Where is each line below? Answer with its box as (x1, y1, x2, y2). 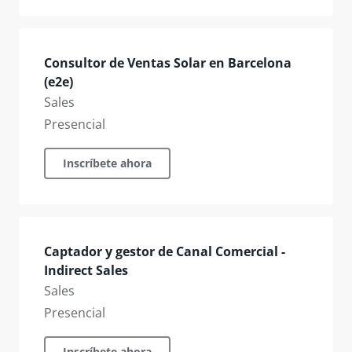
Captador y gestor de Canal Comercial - (44, 243, 285, 260)
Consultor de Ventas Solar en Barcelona (44, 54, 291, 71)
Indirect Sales (44, 262, 128, 279)
